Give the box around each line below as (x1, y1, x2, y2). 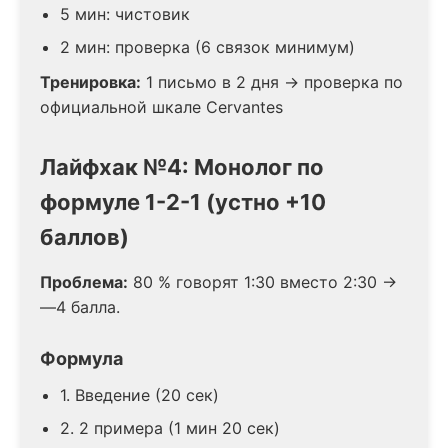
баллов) (40, 223, 129, 250)
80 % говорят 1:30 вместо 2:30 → (128, 271, 397, 292)
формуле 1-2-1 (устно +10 (40, 188, 326, 215)
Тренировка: (40, 71, 141, 92)
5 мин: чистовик (60, 3, 190, 24)
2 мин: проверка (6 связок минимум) (60, 36, 355, 57)
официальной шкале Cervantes (40, 96, 283, 117)
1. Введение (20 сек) (60, 384, 219, 405)
